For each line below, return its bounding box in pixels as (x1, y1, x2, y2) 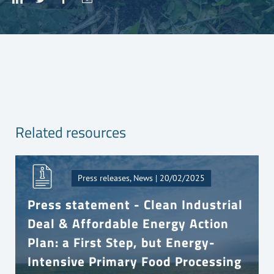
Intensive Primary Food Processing (28, 251, 242, 271)
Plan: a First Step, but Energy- (28, 232, 216, 252)
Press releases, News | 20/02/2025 (78, 172, 206, 183)
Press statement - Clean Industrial (28, 194, 243, 214)
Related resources (15, 120, 127, 143)
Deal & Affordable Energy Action (28, 213, 229, 233)
